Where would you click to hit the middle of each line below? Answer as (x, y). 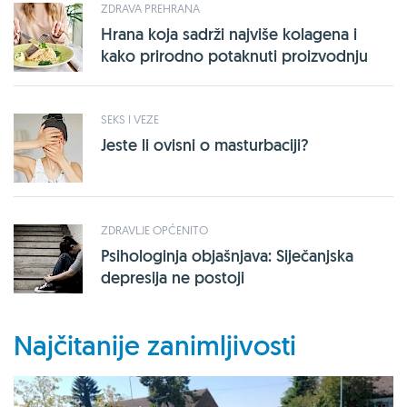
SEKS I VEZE (130, 119)
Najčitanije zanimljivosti (155, 345)
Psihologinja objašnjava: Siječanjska (227, 255)
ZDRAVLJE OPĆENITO (154, 229)
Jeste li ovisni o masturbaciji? (205, 144)
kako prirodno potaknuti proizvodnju (234, 55)
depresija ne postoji (173, 277)
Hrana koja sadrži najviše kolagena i (229, 34)
